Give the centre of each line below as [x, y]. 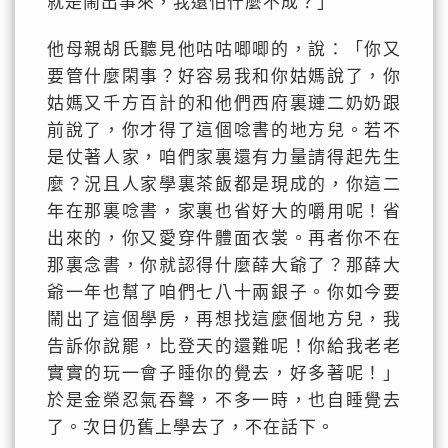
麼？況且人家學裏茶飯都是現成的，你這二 [224, 184]
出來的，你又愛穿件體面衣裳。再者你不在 [224, 238]
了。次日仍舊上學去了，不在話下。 [190, 427]
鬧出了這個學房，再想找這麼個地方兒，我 [224, 319]
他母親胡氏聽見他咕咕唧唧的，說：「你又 [224, 49]
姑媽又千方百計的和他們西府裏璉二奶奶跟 [224, 103]
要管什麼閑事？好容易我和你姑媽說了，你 [224, 76]
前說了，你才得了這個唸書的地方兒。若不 [224, 130]
